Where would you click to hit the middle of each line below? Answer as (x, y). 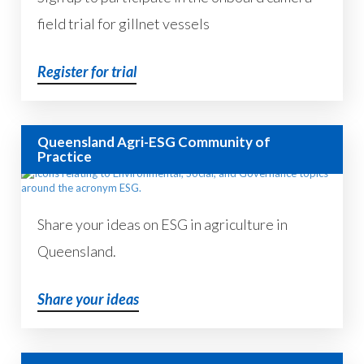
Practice (65, 157)
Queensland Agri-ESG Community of (154, 142)
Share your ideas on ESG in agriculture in (163, 225)
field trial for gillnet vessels (124, 24)
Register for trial (87, 72)
